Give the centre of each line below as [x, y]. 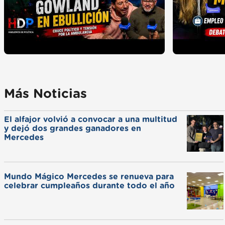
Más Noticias [45, 94]
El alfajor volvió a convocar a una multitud [91, 119]
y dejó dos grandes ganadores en [73, 128]
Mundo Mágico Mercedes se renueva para [89, 177]
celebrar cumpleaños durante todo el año [89, 186]
